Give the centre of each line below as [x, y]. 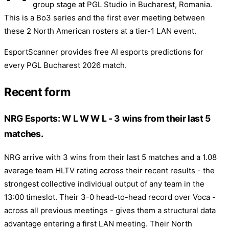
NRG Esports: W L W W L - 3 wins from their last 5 [107, 119]
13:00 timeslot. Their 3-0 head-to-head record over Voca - [110, 197]
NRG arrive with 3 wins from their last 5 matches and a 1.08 [110, 157]
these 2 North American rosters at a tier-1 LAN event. [100, 31]
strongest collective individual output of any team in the [104, 184]
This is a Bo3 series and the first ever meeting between [105, 18]
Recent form [38, 91]
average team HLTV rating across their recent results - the [109, 170]
